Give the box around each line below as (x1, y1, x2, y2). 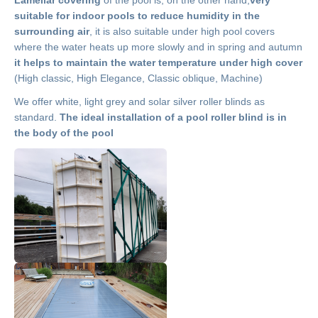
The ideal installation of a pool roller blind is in (60, 111, 287, 123)
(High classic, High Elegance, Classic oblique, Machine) (14, 72, 263, 84)
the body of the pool (14, 126, 114, 138)
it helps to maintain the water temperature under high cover (14, 56, 302, 68)
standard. (14, 111, 60, 123)
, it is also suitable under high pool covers (89, 25, 275, 37)
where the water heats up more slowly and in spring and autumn (14, 40, 302, 53)
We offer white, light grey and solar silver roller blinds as (14, 95, 265, 107)
